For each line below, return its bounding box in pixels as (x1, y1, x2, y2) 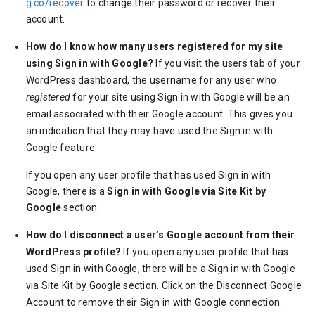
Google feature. (25, 142, 98, 153)
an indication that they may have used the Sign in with (25, 125, 274, 136)
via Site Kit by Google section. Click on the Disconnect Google (25, 280, 302, 291)
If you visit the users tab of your (153, 58, 300, 69)
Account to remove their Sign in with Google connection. (25, 297, 283, 308)
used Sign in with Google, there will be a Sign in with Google (25, 263, 295, 274)
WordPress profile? (25, 246, 122, 257)
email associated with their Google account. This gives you (25, 108, 293, 120)
